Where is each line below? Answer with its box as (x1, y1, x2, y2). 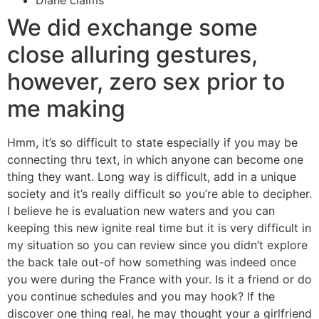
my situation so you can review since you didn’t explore (7, 238, 308, 252)
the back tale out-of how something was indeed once (7, 255, 296, 269)
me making (7, 95, 125, 122)
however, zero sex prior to (7, 68, 285, 95)
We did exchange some (7, 14, 258, 41)
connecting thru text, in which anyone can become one (7, 152, 303, 167)
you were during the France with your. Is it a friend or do (7, 272, 312, 286)
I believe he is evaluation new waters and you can (7, 204, 275, 218)
